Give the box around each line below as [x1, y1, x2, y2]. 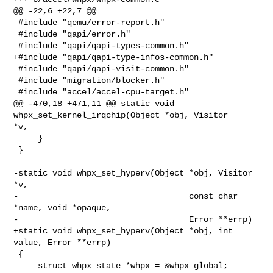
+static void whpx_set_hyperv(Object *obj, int [13, 225, 233, 236]
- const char [13, 191, 238, 201]
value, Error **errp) [13, 237, 112, 247]
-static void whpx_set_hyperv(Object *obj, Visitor [13, 168, 253, 178]
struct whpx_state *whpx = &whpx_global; [13, 260, 38, 271]
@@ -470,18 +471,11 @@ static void [13, 98, 175, 108]
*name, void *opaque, [13, 202, 112, 213]
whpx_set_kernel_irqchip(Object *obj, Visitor [13, 110, 233, 120]
